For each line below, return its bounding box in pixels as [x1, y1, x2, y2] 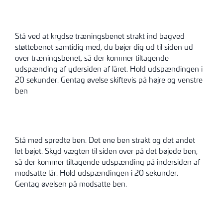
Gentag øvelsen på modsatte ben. [15, 178, 127, 189]
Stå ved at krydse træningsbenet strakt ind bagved [15, 31, 185, 41]
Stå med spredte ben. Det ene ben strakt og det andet [15, 134, 195, 145]
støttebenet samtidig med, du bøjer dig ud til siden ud [15, 42, 193, 52]
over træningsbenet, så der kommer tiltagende [15, 53, 169, 63]
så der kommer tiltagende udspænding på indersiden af [15, 156, 200, 167]
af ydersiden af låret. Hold [58, 64, 148, 74]
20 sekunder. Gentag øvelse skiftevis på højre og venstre [15, 75, 203, 85]
